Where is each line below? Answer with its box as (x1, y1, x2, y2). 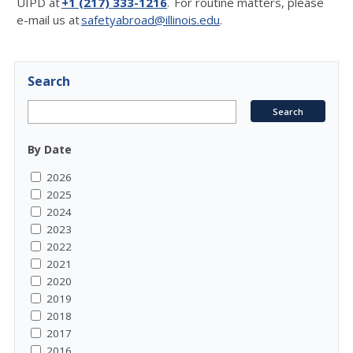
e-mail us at (17, 12, 81, 28)
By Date (28, 142, 72, 157)
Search (28, 72, 70, 90)
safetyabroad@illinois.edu (81, 12, 220, 28)
